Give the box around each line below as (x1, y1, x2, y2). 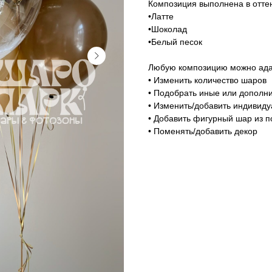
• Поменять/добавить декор (148, 126, 257, 137)
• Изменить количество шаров (148, 75, 267, 86)
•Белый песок (148, 37, 202, 47)
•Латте (148, 12, 174, 22)
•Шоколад (148, 24, 187, 35)
